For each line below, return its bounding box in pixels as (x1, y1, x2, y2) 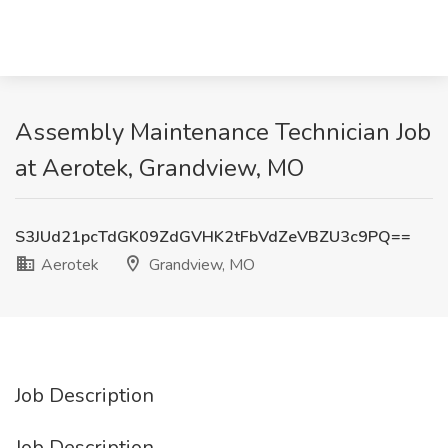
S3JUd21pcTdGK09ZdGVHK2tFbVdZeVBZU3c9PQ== (15, 226, 411, 248)
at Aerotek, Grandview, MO (15, 152, 304, 184)
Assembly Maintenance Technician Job (15, 116, 431, 148)
